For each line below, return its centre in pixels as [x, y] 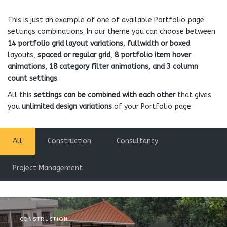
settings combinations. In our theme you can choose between [111, 32]
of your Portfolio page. [152, 107]
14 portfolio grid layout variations [65, 43]
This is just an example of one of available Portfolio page [106, 20]
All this [21, 95]
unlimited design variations [67, 107]
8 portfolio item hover [153, 55]
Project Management [48, 168]
